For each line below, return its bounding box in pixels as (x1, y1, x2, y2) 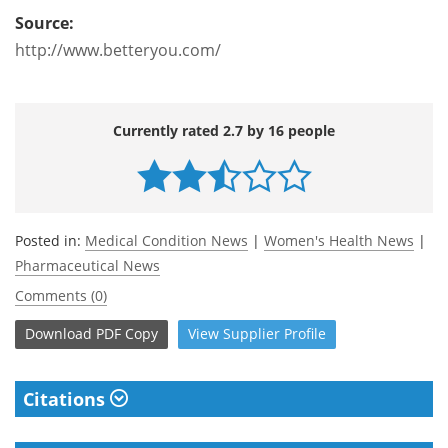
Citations (23, 386, 110, 411)
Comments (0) (15, 285, 107, 305)
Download (25, 324, 92, 344)
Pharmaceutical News (15, 255, 160, 275)
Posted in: (15, 230, 85, 250)
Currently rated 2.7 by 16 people (113, 120, 335, 140)
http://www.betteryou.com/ (15, 38, 221, 61)
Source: (15, 11, 74, 34)
